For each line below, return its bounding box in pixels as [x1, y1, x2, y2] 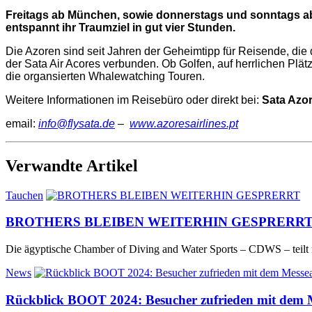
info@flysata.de [38, 117, 115, 130]
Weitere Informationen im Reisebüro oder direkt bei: [6, 93, 262, 106]
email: [6, 117, 38, 130]
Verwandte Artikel [6, 156, 138, 175]
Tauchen [6, 189, 43, 201]
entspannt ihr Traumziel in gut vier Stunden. [6, 21, 235, 33]
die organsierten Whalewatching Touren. [6, 70, 205, 82]
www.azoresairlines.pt [130, 117, 238, 130]
